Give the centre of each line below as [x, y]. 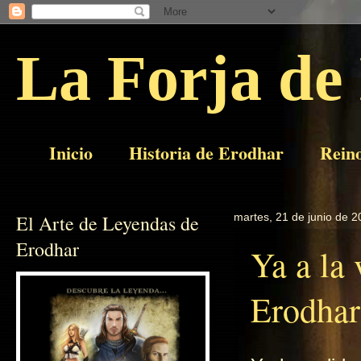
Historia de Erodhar [206, 152]
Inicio [71, 152]
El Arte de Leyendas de [108, 223]
